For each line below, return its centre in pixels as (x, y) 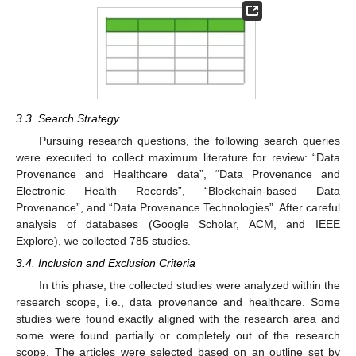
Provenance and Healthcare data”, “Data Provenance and (178, 174)
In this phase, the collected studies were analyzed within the (189, 286)
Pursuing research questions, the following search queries (189, 141)
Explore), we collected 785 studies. (103, 241)
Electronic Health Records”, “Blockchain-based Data (178, 191)
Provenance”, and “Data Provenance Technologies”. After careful (178, 208)
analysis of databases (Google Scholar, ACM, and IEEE (178, 224)
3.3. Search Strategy (68, 118)
